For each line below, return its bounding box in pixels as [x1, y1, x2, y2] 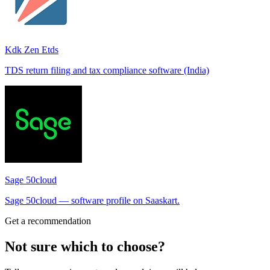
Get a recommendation [5, 216, 91, 227]
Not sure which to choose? [5, 239, 165, 255]
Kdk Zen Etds [5, 45, 58, 55]
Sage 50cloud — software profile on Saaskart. [5, 195, 180, 206]
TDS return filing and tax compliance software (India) [5, 65, 209, 76]
